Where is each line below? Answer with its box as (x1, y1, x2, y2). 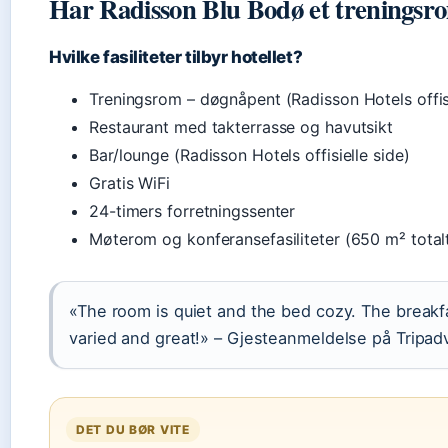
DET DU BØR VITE (76, 422, 190, 437)
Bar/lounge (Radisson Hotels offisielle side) (89, 145, 410, 165)
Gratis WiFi (89, 173, 170, 193)
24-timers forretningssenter (89, 201, 296, 221)
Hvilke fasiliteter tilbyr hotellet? (49, 47, 303, 67)
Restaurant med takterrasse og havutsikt (89, 117, 394, 137)
